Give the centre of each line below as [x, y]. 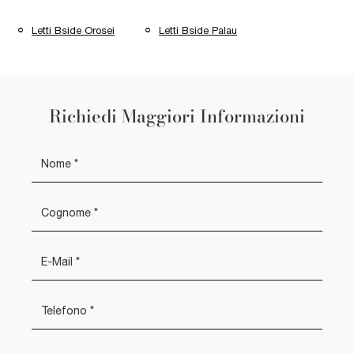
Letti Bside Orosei [73, 30]
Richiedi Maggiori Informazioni [177, 116]
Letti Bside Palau [198, 30]
